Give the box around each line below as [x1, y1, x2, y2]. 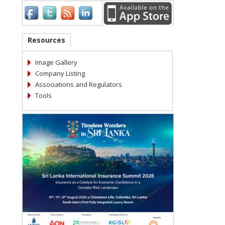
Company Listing [35, 69, 85, 78]
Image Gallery [35, 58, 77, 67]
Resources [28, 35, 65, 45]
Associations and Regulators [35, 80, 122, 89]
